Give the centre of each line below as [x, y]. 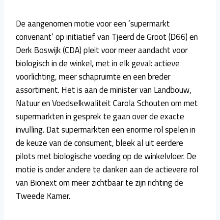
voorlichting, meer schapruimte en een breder [93, 76]
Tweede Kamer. [43, 196]
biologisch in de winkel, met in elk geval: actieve [98, 63]
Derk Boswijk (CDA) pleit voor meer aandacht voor [102, 50]
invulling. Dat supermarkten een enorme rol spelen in [106, 129]
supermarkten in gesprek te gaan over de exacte [100, 116]
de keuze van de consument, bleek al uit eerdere [99, 143]
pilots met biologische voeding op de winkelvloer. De [106, 156]
